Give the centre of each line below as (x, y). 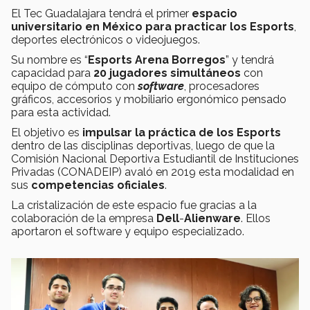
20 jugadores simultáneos (167, 73)
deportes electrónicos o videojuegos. (106, 39)
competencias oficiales (98, 185)
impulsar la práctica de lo (155, 132)
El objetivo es (47, 132)
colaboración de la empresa (84, 218)
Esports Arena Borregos (157, 60)
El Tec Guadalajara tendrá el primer (100, 13)
